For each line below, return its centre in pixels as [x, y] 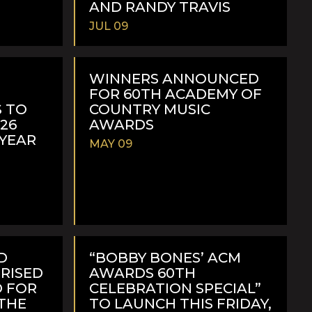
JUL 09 [109, 26]
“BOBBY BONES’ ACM [165, 257]
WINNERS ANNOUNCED [174, 78]
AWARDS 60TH [142, 273]
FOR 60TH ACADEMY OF [175, 94]
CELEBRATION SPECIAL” [175, 288]
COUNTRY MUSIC [150, 109]
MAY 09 [111, 143]
